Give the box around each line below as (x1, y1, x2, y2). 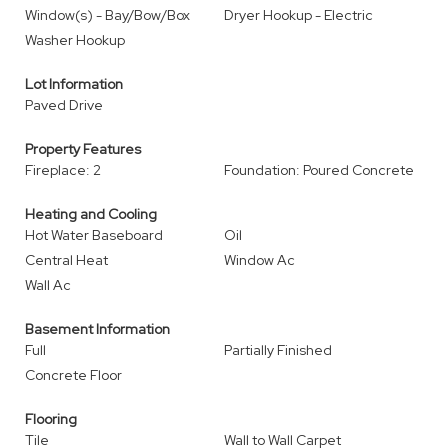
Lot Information (25, 75, 123, 93)
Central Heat (25, 251, 108, 269)
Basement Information (25, 320, 170, 338)
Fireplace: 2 (25, 161, 101, 179)
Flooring (25, 410, 77, 428)
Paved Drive (25, 96, 103, 114)
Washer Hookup (25, 31, 125, 49)
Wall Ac (25, 276, 71, 294)
